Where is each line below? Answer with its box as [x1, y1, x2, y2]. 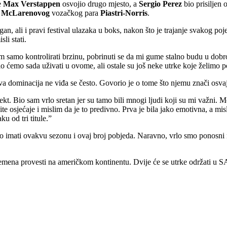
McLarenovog [1, 9, 50, 18]
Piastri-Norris [100, 9, 147, 18]
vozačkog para [50, 9, 100, 18]
